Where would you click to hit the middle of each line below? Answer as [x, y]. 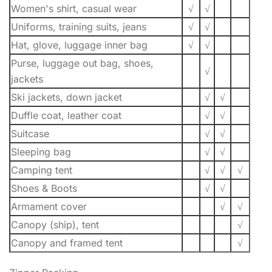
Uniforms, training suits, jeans [79, 27]
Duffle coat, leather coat [66, 116]
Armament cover [49, 207]
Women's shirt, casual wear [74, 9]
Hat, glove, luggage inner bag [79, 45]
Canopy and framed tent [67, 243]
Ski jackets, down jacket [66, 97]
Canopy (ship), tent [55, 225]
